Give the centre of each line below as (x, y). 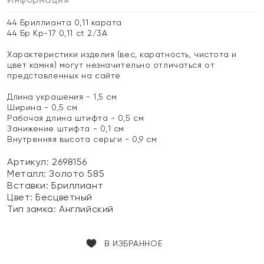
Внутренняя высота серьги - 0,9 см (82, 139)
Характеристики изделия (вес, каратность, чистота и (122, 54)
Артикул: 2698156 (47, 162)
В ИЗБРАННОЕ (133, 243)
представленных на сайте (64, 75)
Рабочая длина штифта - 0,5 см (76, 118)
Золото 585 (77, 174)
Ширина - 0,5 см (42, 107)
